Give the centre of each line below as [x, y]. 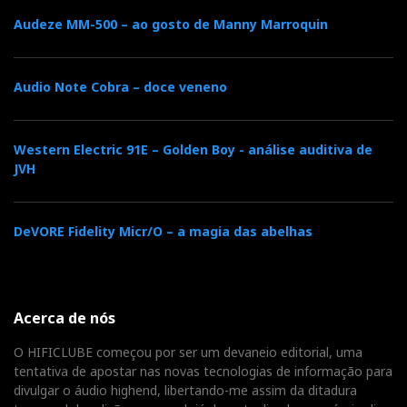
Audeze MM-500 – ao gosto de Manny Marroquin [171, 24]
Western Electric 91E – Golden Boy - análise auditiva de [193, 149]
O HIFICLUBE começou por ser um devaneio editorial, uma [188, 352]
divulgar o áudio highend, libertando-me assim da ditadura [185, 390]
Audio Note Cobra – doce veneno [120, 86]
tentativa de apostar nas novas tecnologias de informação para [203, 371]
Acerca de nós [65, 318]
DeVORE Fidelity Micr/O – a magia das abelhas [163, 231]
